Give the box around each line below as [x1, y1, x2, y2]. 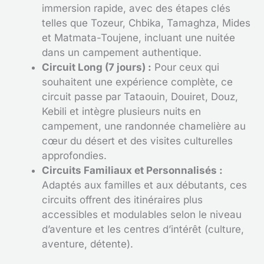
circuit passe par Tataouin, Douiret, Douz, [42, 90, 238, 103]
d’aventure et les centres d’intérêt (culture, [42, 223, 244, 235]
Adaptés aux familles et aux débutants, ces [42, 179, 247, 191]
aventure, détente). [42, 237, 133, 250]
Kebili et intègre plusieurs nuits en [42, 105, 201, 117]
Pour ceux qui [151, 61, 219, 73]
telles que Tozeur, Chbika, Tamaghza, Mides [42, 16, 250, 29]
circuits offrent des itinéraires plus [42, 193, 203, 206]
